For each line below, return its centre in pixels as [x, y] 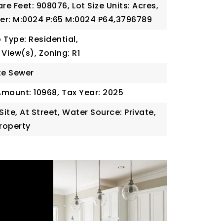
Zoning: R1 [60, 53]
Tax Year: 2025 [93, 92]
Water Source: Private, [109, 112]
